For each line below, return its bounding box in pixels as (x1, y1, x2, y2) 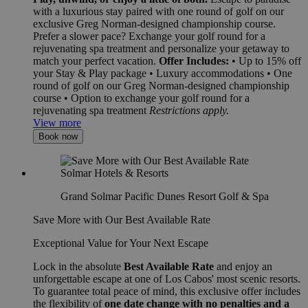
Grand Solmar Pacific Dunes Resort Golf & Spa (60, 190, 269, 202)
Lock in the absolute (33, 260, 124, 272)
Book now (38, 131, 78, 142)
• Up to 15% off (229, 54, 301, 67)
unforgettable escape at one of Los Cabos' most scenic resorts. (33, 272, 300, 285)
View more (33, 116, 81, 129)
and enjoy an (214, 260, 272, 272)
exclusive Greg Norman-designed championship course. (33, 17, 276, 30)
